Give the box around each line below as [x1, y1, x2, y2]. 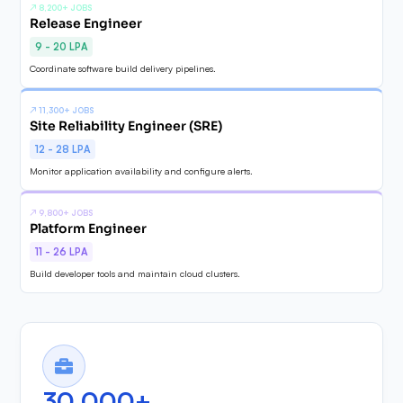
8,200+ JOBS [39, 2, 93, 13]
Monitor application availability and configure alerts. [30, 164, 254, 177]
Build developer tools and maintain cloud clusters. [30, 266, 241, 280]
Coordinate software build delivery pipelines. [30, 61, 217, 75]
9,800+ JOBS [39, 207, 94, 218]
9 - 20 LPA [35, 40, 88, 53]
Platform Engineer [30, 220, 148, 237]
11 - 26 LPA [35, 245, 88, 258]
